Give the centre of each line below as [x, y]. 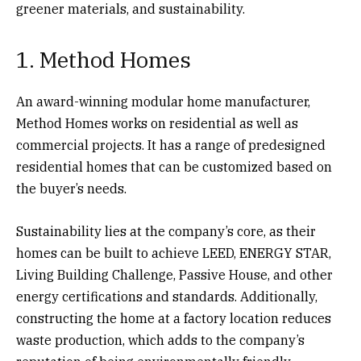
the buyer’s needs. [73, 188]
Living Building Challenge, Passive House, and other [174, 274]
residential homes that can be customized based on [174, 166]
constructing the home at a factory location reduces [174, 318]
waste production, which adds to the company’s [160, 340]
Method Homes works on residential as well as [157, 123]
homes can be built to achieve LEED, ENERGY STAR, [174, 253]
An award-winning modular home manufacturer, [163, 101]
